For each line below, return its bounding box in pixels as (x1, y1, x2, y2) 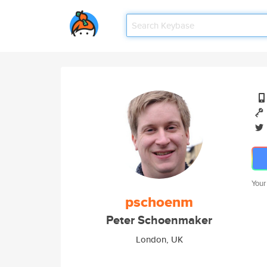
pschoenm (125, 191, 193, 213)
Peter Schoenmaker (106, 212, 212, 229)
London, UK (135, 233, 183, 246)
